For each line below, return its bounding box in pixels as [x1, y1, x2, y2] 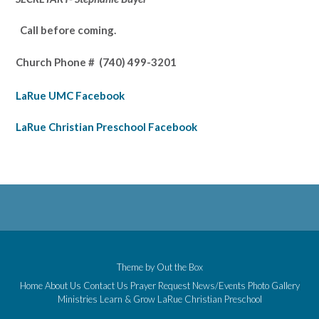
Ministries [57, 293, 98, 305]
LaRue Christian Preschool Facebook [16, 120, 197, 134]
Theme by [116, 261, 157, 273]
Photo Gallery [247, 280, 300, 292]
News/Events [192, 280, 246, 292]
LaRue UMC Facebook [16, 88, 125, 102]
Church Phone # [16, 55, 99, 68]
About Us [44, 280, 81, 292]
